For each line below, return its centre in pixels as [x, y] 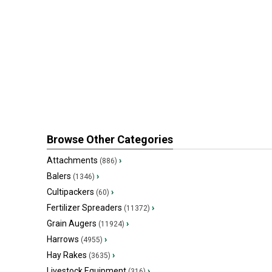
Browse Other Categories [110, 139]
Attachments [72, 160]
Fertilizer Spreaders [84, 208]
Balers [59, 176]
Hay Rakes [67, 255]
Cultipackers [70, 192]
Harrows [63, 239]
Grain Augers [72, 223]
